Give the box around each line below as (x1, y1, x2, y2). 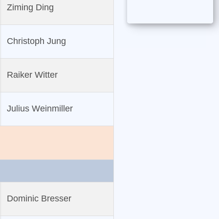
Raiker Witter (6, 70, 58, 80)
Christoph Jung (6, 36, 66, 46)
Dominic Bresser (6, 194, 71, 204)
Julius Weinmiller (6, 104, 73, 114)
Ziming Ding (6, 2, 54, 13)
